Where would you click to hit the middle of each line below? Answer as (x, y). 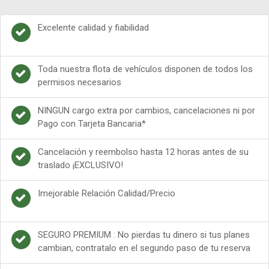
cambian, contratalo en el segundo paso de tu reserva (144, 248)
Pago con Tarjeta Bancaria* (92, 123)
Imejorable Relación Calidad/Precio (107, 193)
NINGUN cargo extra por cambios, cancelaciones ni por (147, 110)
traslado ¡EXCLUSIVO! (81, 165)
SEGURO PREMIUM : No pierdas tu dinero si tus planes (144, 234)
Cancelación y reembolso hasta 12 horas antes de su (144, 152)
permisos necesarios (80, 82)
